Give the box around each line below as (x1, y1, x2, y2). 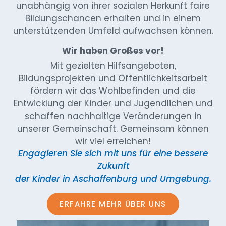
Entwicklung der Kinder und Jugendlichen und (13, 97, 213, 109)
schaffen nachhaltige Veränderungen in (24, 109, 202, 122)
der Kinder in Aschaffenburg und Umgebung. (15, 173, 211, 185)
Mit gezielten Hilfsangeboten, (50, 59, 176, 72)
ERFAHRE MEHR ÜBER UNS (60, 198, 166, 209)
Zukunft (97, 160, 129, 173)
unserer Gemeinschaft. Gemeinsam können (17, 122, 209, 135)
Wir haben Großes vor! (62, 44, 164, 57)
